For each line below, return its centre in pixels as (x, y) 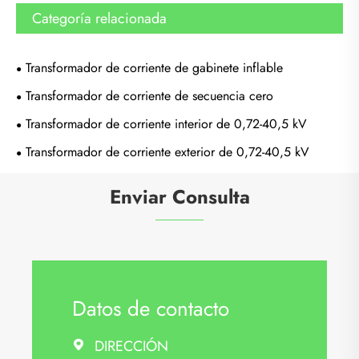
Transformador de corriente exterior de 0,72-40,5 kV (167, 152)
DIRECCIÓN (131, 346)
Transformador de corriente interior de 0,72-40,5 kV (166, 124)
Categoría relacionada (99, 19)
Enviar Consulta (179, 197)
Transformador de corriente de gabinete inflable (154, 68)
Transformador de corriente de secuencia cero (149, 96)
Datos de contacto (151, 308)
